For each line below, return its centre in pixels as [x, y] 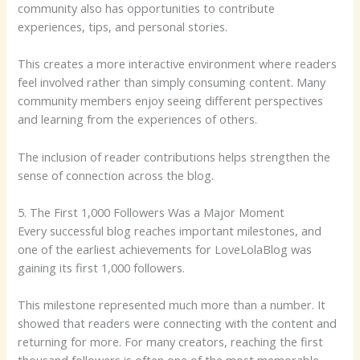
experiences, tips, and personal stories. [123, 26]
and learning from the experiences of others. [138, 119]
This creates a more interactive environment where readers [178, 64]
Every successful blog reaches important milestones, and [170, 230]
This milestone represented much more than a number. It [172, 305]
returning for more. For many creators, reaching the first [171, 342]
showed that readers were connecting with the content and [178, 323]
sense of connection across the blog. [116, 175]
